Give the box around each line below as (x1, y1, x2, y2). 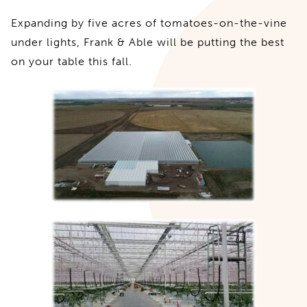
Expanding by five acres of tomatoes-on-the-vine (11, 16, 287, 29)
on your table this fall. (11, 54, 132, 68)
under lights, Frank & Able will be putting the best (11, 35, 284, 49)
